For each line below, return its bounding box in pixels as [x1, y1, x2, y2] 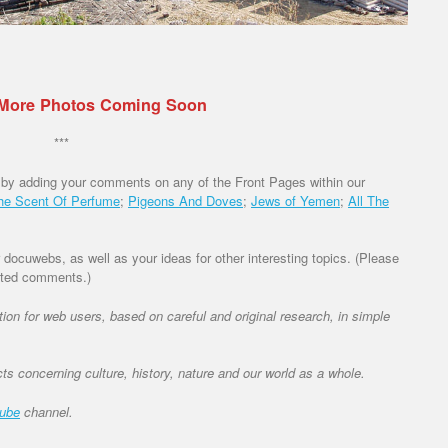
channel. [20, 401, 73, 421]
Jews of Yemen [251, 190, 340, 210]
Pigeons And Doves [128, 190, 243, 210]
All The [348, 190, 389, 210]
